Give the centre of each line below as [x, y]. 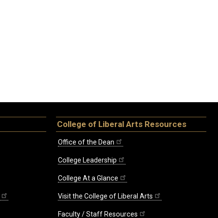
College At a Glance [88, 178]
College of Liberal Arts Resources [122, 124]
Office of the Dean [86, 142]
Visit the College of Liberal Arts [105, 196]
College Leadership [87, 160]
